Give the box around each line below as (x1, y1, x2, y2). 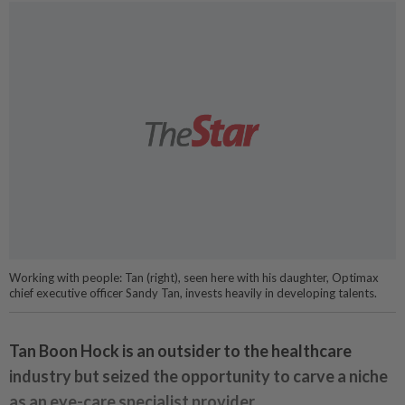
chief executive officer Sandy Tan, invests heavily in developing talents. (9, 286, 377, 301)
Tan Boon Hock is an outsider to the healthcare (9, 341, 352, 362)
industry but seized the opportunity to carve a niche (9, 366, 388, 387)
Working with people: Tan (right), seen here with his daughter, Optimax (9, 270, 379, 286)
